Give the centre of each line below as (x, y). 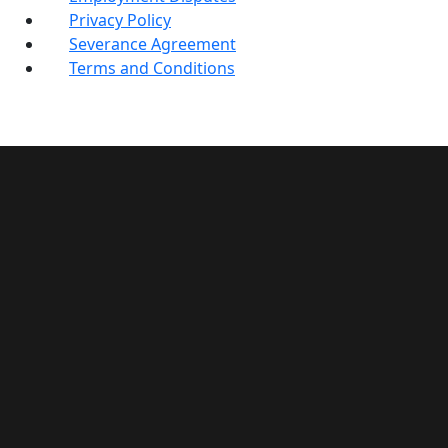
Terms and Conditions (152, 68)
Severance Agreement (152, 44)
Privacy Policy (120, 20)
